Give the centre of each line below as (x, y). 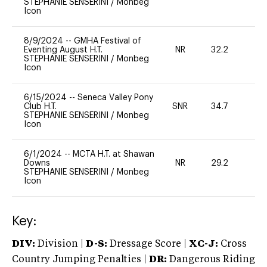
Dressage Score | (147, 244)
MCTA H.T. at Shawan (114, 154)
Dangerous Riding (211, 260)
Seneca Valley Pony (115, 97)
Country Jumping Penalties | (79, 260)
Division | (60, 244)
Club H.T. (40, 106)
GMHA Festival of (108, 41)
